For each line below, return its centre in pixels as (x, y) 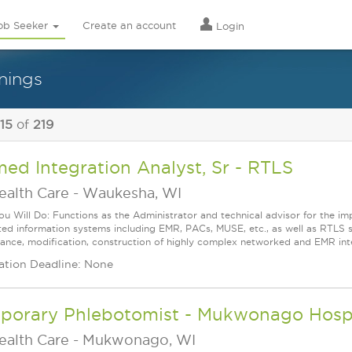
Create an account (129, 25)
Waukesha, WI (132, 193)
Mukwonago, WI (139, 340)
